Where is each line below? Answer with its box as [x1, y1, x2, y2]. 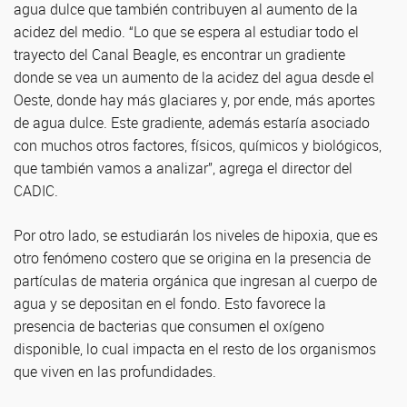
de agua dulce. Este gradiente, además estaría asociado [14, 112, 370, 133]
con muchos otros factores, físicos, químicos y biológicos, [14, 134, 382, 155]
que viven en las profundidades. [14, 361, 216, 382]
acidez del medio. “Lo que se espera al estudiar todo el [14, 21, 359, 42]
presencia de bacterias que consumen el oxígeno [14, 315, 324, 336]
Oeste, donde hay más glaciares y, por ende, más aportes [14, 89, 375, 110]
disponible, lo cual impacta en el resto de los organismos [14, 338, 376, 359]
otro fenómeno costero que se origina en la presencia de [14, 247, 371, 268]
